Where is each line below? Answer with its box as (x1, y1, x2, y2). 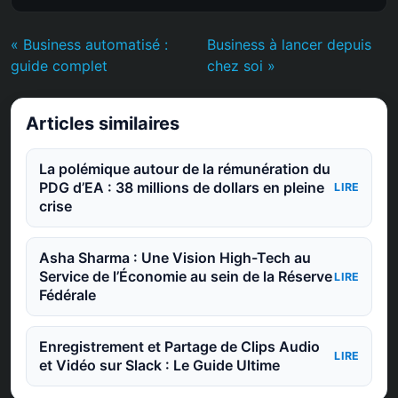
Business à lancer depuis (207, 35, 372, 53)
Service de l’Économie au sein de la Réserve (38, 267, 332, 286)
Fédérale (38, 286, 96, 305)
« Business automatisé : (11, 35, 168, 53)
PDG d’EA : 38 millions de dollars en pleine (38, 178, 324, 196)
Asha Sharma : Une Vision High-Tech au (38, 249, 311, 267)
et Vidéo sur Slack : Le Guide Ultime (38, 356, 280, 375)
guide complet (11, 56, 107, 75)
